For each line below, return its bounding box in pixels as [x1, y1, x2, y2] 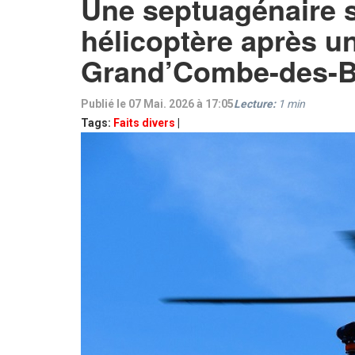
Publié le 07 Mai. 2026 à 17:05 [81, 97, 234, 110]
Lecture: [234, 97, 276, 110]
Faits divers [113, 116, 175, 129]
